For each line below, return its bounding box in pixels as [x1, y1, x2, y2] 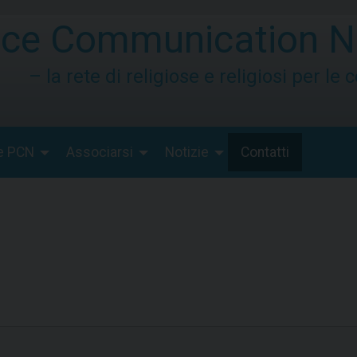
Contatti [240, 144, 289, 161]
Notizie [164, 144, 209, 161]
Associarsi [65, 144, 133, 161]
